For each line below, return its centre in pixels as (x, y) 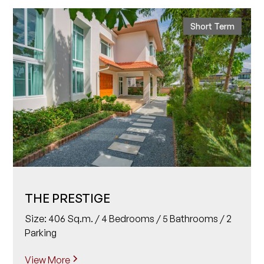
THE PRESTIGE (68, 198)
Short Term (212, 27)
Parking (41, 232)
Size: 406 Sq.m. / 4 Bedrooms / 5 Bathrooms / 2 (128, 218)
